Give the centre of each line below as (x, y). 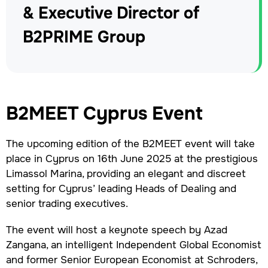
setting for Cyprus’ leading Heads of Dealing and (121, 189)
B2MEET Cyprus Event (104, 114)
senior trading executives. (67, 204)
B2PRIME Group (84, 37)
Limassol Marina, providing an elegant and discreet (126, 174)
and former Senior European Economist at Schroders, (131, 260)
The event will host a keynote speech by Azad (116, 230)
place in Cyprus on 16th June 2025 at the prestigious (132, 159)
